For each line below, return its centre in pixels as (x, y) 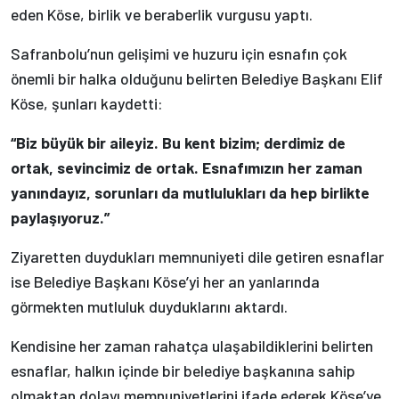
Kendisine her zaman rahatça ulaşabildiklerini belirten (192, 345)
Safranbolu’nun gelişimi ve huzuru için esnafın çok (179, 53)
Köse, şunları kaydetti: (87, 103)
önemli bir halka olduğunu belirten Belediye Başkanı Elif (197, 78)
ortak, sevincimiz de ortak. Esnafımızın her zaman (187, 167)
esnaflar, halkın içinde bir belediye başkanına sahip (183, 370)
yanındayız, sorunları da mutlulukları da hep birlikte (190, 192)
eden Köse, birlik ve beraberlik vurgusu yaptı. (162, 14)
